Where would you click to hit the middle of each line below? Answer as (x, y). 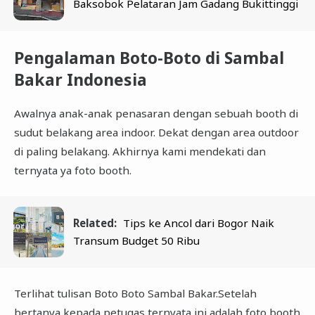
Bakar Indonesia (80, 79)
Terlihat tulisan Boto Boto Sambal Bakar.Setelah (135, 294)
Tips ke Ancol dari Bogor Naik (199, 223)
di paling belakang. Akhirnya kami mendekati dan (140, 151)
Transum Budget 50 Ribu (137, 240)
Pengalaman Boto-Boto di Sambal (149, 58)
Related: (95, 223)
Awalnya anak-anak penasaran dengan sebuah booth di (156, 113)
